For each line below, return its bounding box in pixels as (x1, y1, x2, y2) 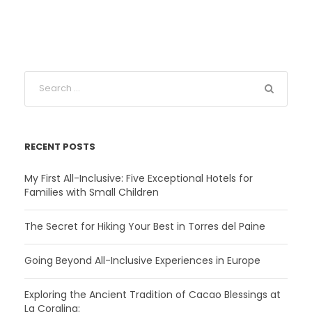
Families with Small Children (24, 185, 159, 199)
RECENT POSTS (24, 139, 95, 153)
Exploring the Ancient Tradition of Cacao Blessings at (24, 287, 281, 302)
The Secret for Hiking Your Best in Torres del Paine (24, 219, 265, 233)
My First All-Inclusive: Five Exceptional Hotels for (24, 171, 253, 185)
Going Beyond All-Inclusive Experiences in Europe (24, 253, 260, 267)
